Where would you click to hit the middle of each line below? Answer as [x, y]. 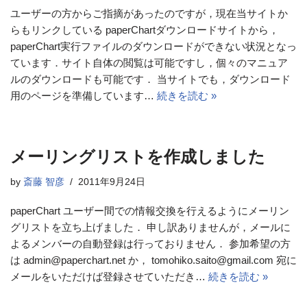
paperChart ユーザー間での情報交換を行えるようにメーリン [150, 211]
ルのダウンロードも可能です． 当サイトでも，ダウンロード [150, 79]
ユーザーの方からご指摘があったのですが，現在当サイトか [149, 13]
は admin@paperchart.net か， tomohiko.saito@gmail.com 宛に [153, 260]
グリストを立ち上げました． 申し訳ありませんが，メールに [150, 227]
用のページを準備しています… [84, 96]
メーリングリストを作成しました [138, 157]
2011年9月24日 [112, 182]
